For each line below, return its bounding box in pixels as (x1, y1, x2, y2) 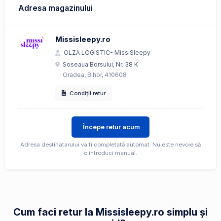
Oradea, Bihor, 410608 (63, 71, 127, 78)
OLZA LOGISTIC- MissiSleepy (64, 49, 150, 56)
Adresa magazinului (18, 3, 93, 13)
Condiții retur (70, 89, 106, 97)
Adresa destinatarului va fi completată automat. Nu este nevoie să (20, 141, 201, 148)
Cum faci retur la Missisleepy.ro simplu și (13, 206, 208, 219)
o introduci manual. (84, 149, 137, 157)
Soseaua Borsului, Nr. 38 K (63, 61, 138, 68)
